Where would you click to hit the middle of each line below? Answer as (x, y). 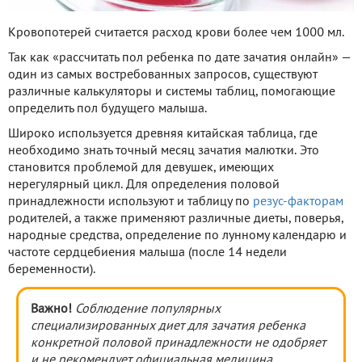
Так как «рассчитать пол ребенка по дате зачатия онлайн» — (179, 59)
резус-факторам (298, 202)
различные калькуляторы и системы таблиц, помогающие (172, 93)
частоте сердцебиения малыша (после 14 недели (147, 253)
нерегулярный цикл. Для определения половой (144, 185)
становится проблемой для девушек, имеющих (141, 168)
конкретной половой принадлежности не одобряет (178, 344)
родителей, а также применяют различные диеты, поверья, (176, 219)
